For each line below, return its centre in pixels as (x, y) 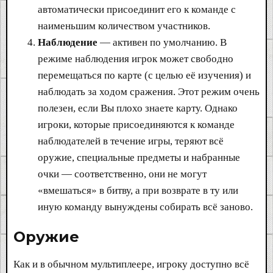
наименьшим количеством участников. (124, 26)
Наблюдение (68, 42)
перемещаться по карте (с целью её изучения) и (144, 75)
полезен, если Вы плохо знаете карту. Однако (138, 108)
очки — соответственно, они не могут (122, 174)
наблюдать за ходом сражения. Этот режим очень (149, 91)
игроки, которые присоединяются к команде (136, 124)
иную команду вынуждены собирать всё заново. (145, 207)
